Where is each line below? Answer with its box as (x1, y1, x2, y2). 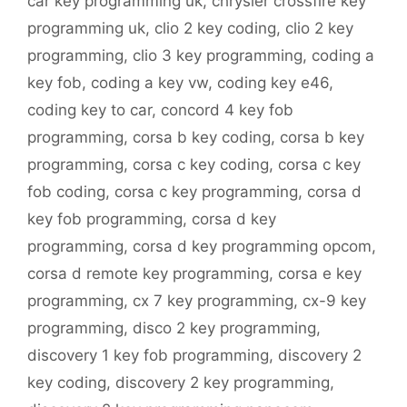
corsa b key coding (133, 128, 271, 147)
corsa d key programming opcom (133, 237, 372, 256)
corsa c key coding (133, 155, 269, 174)
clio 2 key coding (154, 19, 276, 38)
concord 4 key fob (161, 101, 293, 120)
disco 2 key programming (133, 319, 316, 338)
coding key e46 (217, 74, 329, 93)
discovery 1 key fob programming (27, 346, 269, 365)
